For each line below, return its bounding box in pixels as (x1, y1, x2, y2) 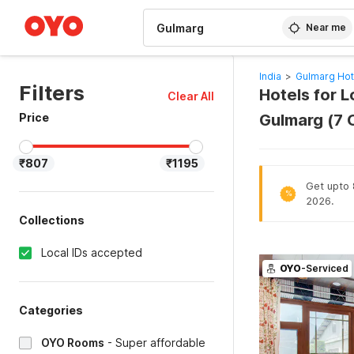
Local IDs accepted (41, 246, 142, 259)
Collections (19, 213, 85, 227)
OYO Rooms (41, 336, 104, 349)
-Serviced (300, 262, 348, 274)
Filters (19, 81, 85, 105)
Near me (306, 21, 347, 33)
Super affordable (115, 336, 205, 349)
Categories (19, 303, 83, 317)
